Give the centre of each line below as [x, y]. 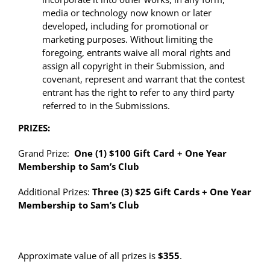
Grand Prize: [45, 153]
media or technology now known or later [127, 13]
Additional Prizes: [54, 192]
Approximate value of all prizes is [87, 256]
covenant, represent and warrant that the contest [143, 79]
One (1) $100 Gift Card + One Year [149, 153]
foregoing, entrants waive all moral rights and [137, 53]
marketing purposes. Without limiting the [127, 39]
